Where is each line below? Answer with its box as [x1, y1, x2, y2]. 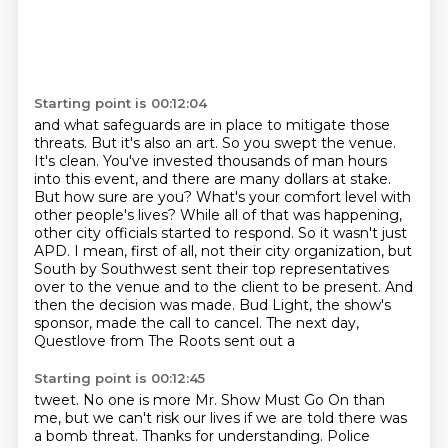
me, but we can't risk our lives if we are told [33, 409, 338, 427]
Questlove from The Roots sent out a [33, 332, 295, 350]
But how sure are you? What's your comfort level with [33, 188, 411, 206]
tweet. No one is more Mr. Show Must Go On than [33, 391, 385, 409]
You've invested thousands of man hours [102, 152, 387, 170]
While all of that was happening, [179, 206, 402, 224]
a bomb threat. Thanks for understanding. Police [33, 427, 370, 445]
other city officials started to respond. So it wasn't [33, 224, 382, 242]
